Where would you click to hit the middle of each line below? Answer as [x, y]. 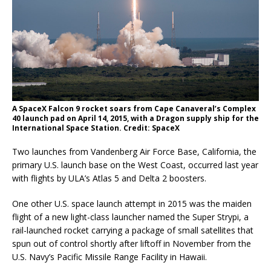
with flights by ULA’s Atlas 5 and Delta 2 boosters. [109, 178]
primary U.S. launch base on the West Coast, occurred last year [135, 165]
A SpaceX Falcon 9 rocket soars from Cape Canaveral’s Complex [134, 109]
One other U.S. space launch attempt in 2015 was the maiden [132, 204]
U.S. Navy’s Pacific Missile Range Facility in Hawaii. [109, 257]
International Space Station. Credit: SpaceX [96, 128]
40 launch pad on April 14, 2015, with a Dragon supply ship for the [135, 119]
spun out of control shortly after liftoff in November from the [132, 244]
